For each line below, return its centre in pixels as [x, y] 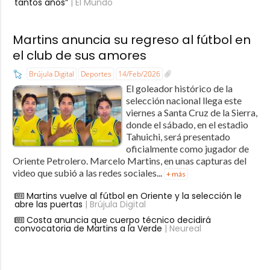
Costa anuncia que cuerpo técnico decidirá [118, 220]
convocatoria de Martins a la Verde [88, 229]
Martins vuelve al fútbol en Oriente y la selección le [134, 196]
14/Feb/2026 [139, 74]
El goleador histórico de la [179, 89]
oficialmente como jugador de [187, 149]
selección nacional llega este [184, 101]
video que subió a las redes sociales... [88, 173]
